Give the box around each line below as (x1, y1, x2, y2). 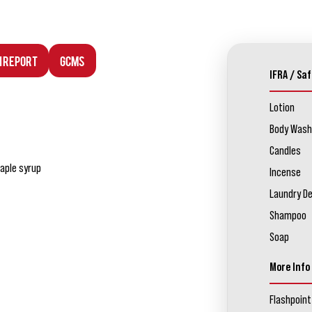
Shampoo (269, 209, 306, 222)
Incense (269, 166, 301, 179)
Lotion (269, 101, 295, 114)
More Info (269, 260, 310, 274)
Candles (269, 144, 301, 157)
